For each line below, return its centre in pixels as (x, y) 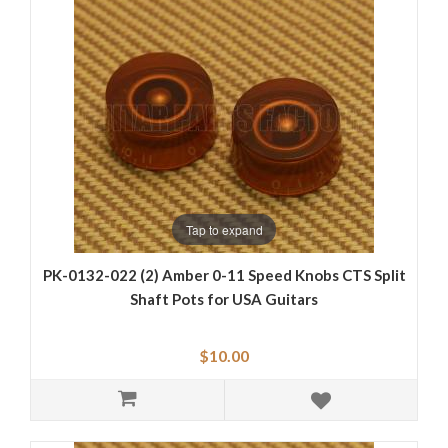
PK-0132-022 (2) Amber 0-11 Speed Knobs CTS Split (224, 275)
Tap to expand (224, 229)
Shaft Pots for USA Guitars (224, 299)
